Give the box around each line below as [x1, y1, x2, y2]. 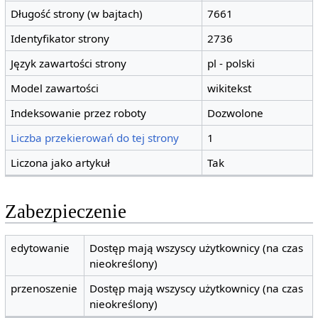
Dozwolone [207, 106, 264, 121]
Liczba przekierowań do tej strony [11, 131, 180, 146]
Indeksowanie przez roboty [11, 106, 147, 121]
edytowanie [11, 240, 70, 255]
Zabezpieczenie [4, 201, 126, 223]
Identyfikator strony [11, 31, 110, 46]
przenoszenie [11, 280, 78, 295]
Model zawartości [11, 81, 99, 96]
